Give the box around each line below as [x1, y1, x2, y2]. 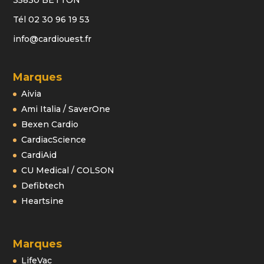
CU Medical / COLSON [21, 165, 115, 176]
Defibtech [21, 180, 65, 192]
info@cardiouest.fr [13, 34, 92, 45]
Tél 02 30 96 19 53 [13, 14, 90, 25]
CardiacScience [21, 134, 87, 146]
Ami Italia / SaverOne [21, 104, 111, 115]
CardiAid [21, 150, 57, 161]
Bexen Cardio [21, 119, 79, 130]
